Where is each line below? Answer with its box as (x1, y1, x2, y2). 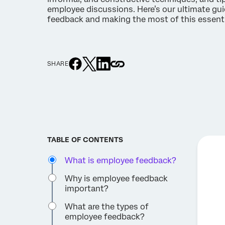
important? (65, 183, 109, 193)
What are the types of (65, 201, 149, 211)
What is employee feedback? (65, 155, 177, 165)
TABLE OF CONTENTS (47, 135, 124, 144)
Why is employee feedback (65, 173, 168, 183)
